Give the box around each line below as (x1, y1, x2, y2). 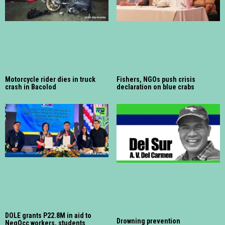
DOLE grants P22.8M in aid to (5, 211, 91, 220)
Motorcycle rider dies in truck (5, 75, 95, 83)
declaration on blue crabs (117, 82, 194, 91)
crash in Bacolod (5, 82, 56, 91)
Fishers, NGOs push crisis (117, 75, 195, 83)
